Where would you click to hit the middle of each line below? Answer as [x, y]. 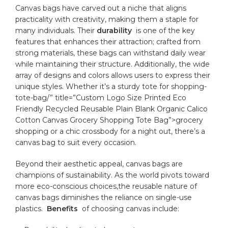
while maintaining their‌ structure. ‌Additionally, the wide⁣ [113, 64]
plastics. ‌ [31, 208]
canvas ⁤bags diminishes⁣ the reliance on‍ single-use [104, 197]
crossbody [100, 131]
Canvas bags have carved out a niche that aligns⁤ [101, 8]
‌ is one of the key [164, 30]
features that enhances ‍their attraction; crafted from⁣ [108, 41]
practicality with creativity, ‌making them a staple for [107, 19]
